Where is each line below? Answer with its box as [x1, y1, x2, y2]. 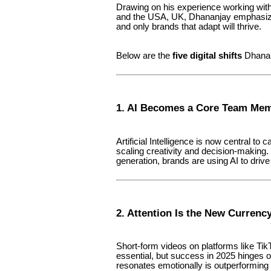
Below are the [116, 50, 172, 60]
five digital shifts [172, 50, 242, 60]
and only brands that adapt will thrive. [116, 21, 261, 31]
